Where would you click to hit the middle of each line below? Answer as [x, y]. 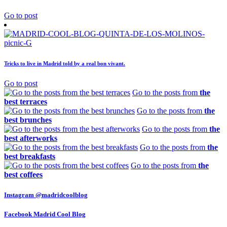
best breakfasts [30, 157]
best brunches [28, 120]
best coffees [23, 175]
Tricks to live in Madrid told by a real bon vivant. [65, 64]
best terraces [26, 102]
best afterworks [31, 138]
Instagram [20, 195]
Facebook [19, 214]
